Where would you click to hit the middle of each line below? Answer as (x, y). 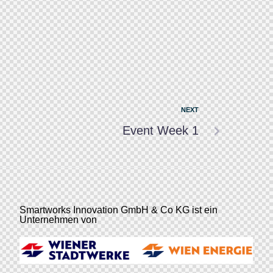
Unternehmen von (58, 220)
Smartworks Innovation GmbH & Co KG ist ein (118, 210)
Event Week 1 (161, 130)
